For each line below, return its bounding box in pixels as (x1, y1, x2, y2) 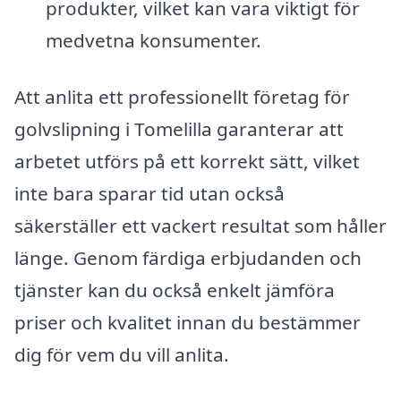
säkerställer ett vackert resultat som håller (14, 213, 387, 239)
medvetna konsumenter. (45, 27, 261, 53)
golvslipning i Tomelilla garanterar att (14, 116, 344, 142)
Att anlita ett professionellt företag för (14, 84, 350, 110)
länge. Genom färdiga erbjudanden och (14, 245, 362, 271)
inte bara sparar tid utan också (14, 181, 285, 207)
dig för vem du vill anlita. (14, 342, 229, 368)
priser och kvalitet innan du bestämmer (14, 310, 361, 336)
